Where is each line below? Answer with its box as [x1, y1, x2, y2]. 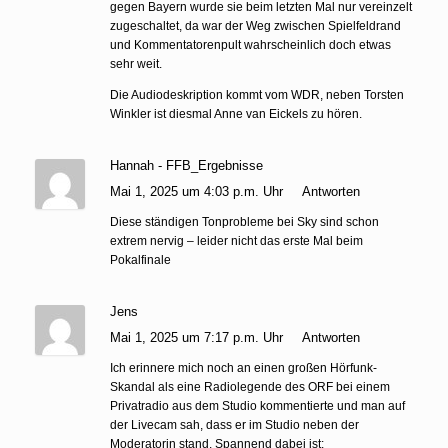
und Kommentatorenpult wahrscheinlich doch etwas [110, 37, 391, 52]
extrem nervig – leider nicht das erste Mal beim [110, 233, 363, 248]
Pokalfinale [110, 252, 171, 267]
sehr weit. [110, 56, 162, 71]
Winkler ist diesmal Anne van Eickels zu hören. [110, 106, 362, 121]
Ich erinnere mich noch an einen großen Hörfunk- [110, 360, 377, 375]
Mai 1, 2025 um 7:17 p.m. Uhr [110, 329, 287, 345]
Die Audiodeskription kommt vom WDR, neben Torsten [110, 87, 404, 102]
